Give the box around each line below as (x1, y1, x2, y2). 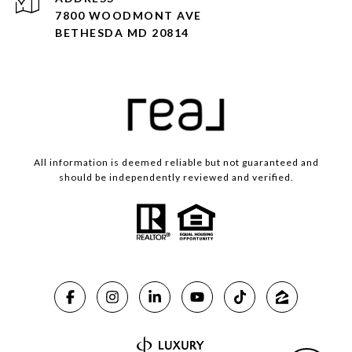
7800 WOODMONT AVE (55, 9, 202, 23)
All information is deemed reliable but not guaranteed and (33, 156, 319, 169)
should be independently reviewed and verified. (58, 171, 294, 184)
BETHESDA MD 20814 (55, 26, 189, 40)
